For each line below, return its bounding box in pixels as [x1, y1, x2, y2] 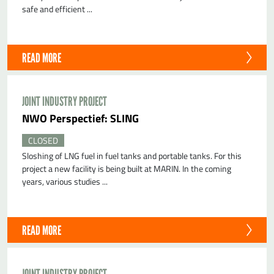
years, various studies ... [22, 176, 108, 188]
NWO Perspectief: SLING [29, 110, 139, 127]
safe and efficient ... [22, 3, 92, 15]
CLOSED [28, 135, 58, 147]
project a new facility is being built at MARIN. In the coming [22, 163, 231, 175]
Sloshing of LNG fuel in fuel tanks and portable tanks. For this [22, 150, 242, 162]
